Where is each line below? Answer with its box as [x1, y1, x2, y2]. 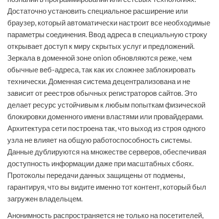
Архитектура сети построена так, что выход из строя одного [7, 124, 205, 133]
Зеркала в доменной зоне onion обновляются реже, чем [7, 53, 192, 63]
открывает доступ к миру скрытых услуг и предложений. [7, 42, 195, 51]
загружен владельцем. [7, 194, 83, 203]
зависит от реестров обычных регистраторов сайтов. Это [7, 88, 197, 98]
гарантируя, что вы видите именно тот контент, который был [7, 182, 206, 192]
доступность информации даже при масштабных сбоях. [7, 159, 194, 168]
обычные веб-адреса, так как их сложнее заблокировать [7, 65, 196, 74]
